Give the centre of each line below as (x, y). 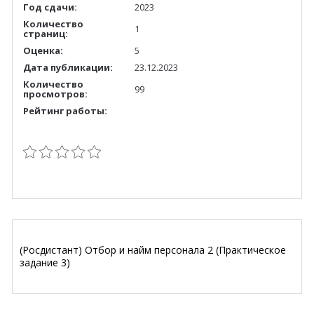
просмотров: (55, 94)
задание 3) (45, 262)
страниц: (46, 33)
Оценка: (43, 50)
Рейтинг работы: (65, 110)
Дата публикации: (68, 67)
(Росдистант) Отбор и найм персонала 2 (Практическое (153, 250)
